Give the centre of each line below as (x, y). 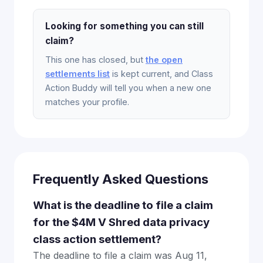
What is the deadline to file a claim (123, 205)
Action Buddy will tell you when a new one (128, 88)
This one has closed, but (95, 60)
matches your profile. (87, 102)
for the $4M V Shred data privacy (121, 222)
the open (164, 60)
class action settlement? (97, 239)
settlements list (77, 74)
